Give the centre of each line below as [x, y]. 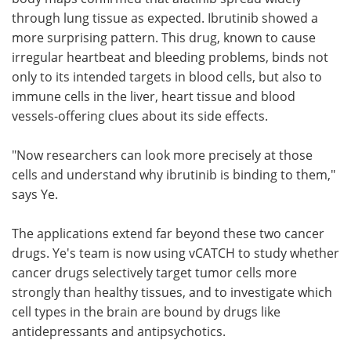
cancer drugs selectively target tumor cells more [154, 272]
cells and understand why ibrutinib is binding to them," [174, 174]
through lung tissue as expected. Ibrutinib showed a [165, 18]
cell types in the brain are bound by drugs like [146, 311]
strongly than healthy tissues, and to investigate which [172, 292]
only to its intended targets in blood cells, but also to [167, 76]
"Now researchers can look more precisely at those [162, 155]
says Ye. [35, 194]
